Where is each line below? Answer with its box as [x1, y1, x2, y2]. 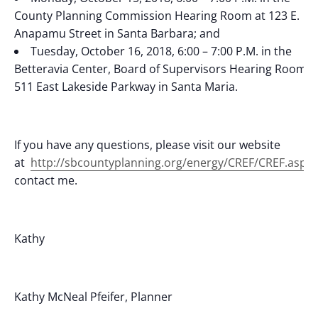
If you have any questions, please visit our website [14, 136, 280, 153]
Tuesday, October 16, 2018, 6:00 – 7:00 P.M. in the [31, 43, 292, 59]
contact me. [14, 172, 77, 188]
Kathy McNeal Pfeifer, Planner [14, 288, 172, 305]
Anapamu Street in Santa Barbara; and [14, 25, 220, 41]
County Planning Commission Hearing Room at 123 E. [14, 7, 300, 23]
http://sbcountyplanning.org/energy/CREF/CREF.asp [31, 154, 307, 170]
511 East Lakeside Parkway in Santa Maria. [14, 78, 238, 94]
